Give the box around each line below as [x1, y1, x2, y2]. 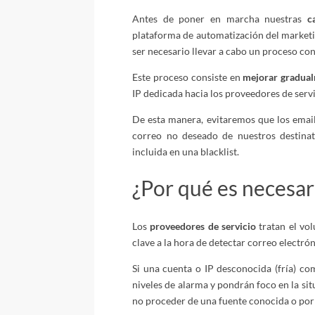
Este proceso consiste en [132, 70, 243, 83]
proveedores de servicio [150, 220, 257, 233]
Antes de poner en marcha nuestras [132, 12, 308, 25]
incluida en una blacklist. [132, 145, 240, 157]
